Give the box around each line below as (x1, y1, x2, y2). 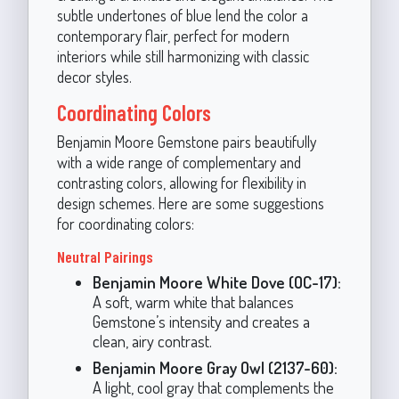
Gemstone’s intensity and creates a (92, 310, 310, 331)
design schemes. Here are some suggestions (56, 192, 324, 213)
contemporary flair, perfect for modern (56, 25, 289, 45)
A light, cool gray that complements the (92, 376, 334, 397)
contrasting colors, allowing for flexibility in (56, 172, 306, 192)
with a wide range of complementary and (56, 151, 301, 172)
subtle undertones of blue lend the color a (56, 4, 308, 25)
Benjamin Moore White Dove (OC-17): (92, 271, 341, 292)
